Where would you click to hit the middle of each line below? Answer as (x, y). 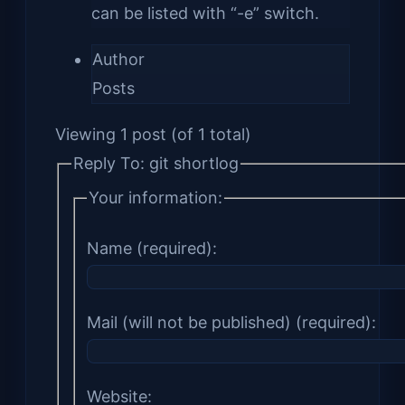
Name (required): (152, 249)
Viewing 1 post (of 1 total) (153, 134)
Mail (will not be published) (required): (231, 323)
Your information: (155, 198)
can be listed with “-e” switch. (205, 13)
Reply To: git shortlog (155, 163)
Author (118, 59)
